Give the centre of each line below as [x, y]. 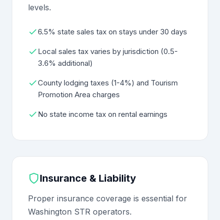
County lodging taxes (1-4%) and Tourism [108, 83]
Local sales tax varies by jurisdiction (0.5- [108, 51]
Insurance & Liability [88, 178]
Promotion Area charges [79, 95]
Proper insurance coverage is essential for [108, 198]
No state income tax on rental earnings [103, 114]
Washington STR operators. [80, 212]
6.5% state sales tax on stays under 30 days [112, 32]
